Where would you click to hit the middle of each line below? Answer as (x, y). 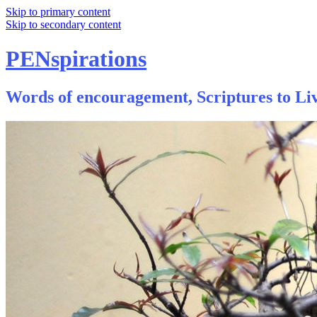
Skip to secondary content (63, 24)
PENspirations (76, 59)
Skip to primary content (58, 12)
